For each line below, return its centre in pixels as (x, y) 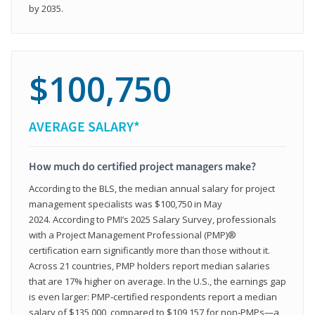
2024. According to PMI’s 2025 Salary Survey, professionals (153, 219)
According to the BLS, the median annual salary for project (152, 188)
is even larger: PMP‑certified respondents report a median (153, 296)
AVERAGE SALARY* (84, 127)
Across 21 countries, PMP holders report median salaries (149, 265)
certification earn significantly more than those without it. (149, 250)
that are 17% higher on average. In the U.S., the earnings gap (157, 281)
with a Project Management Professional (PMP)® (133, 234)
